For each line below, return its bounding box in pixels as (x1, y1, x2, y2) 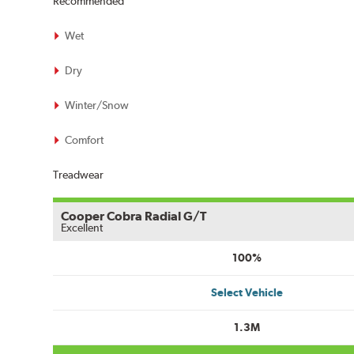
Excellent (61, 220, 104, 234)
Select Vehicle (210, 285, 283, 299)
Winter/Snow (65, 98, 130, 111)
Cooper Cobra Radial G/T (61, 208, 207, 224)
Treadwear (53, 168, 104, 181)
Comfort (65, 133, 104, 146)
